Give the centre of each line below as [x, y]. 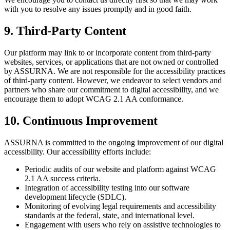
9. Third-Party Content [65, 31]
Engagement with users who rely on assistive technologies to [123, 225]
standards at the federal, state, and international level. [110, 215]
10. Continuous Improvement [81, 121]
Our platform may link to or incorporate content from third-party [108, 53]
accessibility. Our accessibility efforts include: [78, 152]
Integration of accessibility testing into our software [107, 188]
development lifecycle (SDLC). [75, 197]
